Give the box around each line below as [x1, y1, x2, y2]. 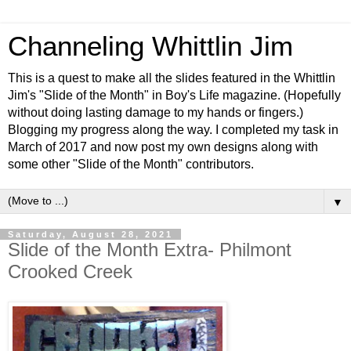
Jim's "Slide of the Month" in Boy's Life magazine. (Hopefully [8, 89, 341, 102]
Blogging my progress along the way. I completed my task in [8, 123, 338, 136]
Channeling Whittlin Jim [8, 31, 293, 61]
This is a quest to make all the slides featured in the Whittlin [8, 71, 335, 85]
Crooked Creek [8, 261, 132, 282]
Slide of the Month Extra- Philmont [8, 239, 291, 260]
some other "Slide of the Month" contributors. [8, 157, 254, 171]
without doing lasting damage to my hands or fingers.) [8, 106, 303, 119]
